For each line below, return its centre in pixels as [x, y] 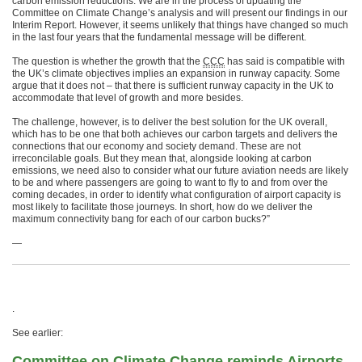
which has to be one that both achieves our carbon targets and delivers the [175, 134]
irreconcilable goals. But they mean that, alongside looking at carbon [162, 158]
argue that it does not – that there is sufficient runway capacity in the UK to [173, 86]
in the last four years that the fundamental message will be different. [159, 37]
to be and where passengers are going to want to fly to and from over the [170, 183]
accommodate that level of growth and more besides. [128, 98]
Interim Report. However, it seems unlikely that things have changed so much [180, 25]
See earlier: [38, 333]
